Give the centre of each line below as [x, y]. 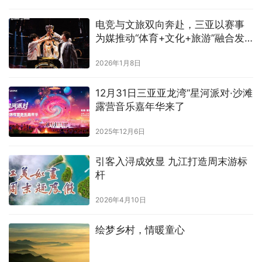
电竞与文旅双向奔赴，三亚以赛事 [170, 24]
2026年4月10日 [120, 200]
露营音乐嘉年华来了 [140, 106]
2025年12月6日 [120, 131]
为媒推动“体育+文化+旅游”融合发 [170, 38]
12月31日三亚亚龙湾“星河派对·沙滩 [174, 93]
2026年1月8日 [118, 63]
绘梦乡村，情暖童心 [140, 230]
